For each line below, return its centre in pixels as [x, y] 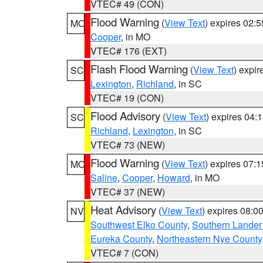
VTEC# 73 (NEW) [128, 145]
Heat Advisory [123, 210]
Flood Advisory [125, 116]
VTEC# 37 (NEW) [128, 192]
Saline [104, 178]
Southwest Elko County [139, 225]
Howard [174, 178]
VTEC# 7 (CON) [124, 253]
